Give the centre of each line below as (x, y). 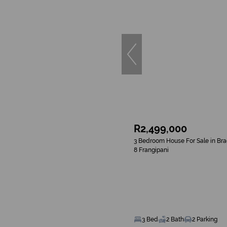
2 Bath (175, 219)
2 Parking (205, 219)
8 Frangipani (151, 150)
